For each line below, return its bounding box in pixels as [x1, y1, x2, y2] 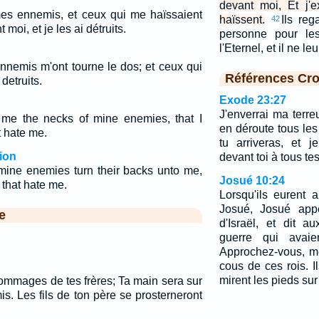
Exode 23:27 [219, 94, 286, 106]
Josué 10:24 [219, 174, 285, 187]
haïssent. [219, 14, 265, 26]
